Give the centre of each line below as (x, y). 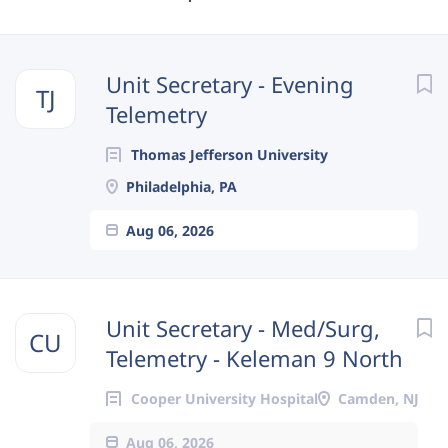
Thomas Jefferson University (229, 154)
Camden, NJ (378, 398)
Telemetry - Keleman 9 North (254, 358)
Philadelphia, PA (181, 186)
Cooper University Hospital (224, 398)
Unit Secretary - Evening (230, 84)
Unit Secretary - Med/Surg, (243, 328)
